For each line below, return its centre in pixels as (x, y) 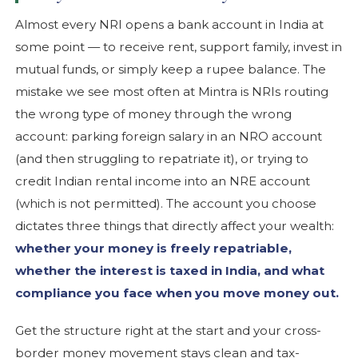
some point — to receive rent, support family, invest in (179, 46)
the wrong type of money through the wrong (154, 113)
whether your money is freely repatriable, (154, 248)
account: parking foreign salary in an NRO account (169, 136)
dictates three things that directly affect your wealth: (175, 225)
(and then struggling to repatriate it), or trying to (162, 158)
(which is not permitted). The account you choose (166, 203)
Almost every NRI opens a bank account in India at (170, 24)
